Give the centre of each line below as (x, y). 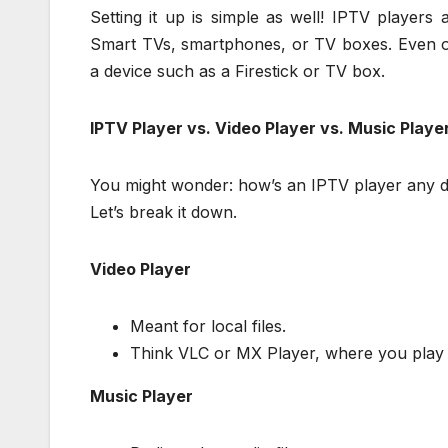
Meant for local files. (208, 325)
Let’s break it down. (163, 211)
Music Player (141, 395)
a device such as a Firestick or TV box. (237, 70)
